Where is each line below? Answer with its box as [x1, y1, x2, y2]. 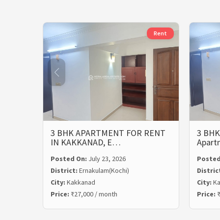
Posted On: [51, 154, 88, 163]
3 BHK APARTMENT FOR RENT [51, 127, 165, 138]
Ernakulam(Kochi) [79, 166, 129, 175]
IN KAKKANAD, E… [51, 137, 121, 148]
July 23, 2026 [88, 154, 126, 163]
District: [51, 166, 79, 175]
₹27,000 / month [71, 190, 117, 198]
